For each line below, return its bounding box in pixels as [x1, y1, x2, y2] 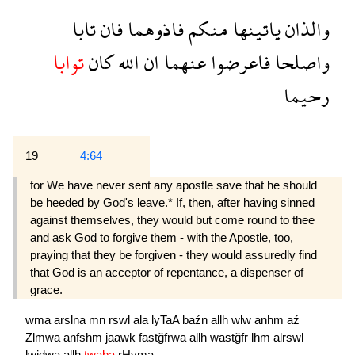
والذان [281, 6, 330, 52]
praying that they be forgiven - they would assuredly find [30, 248, 317, 262]
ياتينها [228, 6, 281, 52]
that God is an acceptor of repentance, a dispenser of [30, 265, 303, 280]
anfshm [63, 330, 105, 344]
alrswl [273, 330, 303, 344]
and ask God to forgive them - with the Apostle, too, [30, 231, 293, 245]
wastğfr [210, 330, 251, 344]
